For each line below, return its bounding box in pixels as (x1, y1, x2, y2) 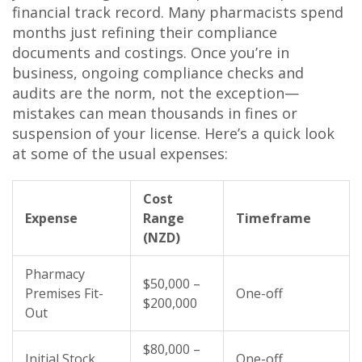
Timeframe (236, 209, 311, 227)
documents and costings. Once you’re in (12, 43, 289, 62)
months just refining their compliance (12, 23, 277, 42)
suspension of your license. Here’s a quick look (12, 124, 335, 143)
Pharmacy (25, 265, 85, 283)
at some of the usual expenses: (12, 144, 228, 163)
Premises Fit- (25, 284, 103, 302)
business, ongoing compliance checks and (12, 63, 304, 82)
